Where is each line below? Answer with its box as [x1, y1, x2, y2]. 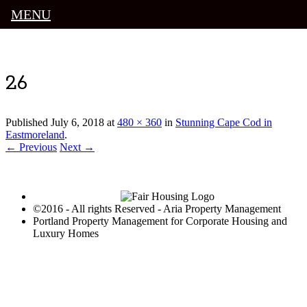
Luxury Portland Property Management [5, 45, 243, 61]
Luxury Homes [33, 228, 99, 240]
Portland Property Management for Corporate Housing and [33, 215, 287, 228]
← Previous [5, 141, 57, 153]
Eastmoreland [5, 129, 64, 141]
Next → [60, 141, 95, 153]
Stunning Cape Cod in [175, 116, 272, 129]
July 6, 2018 [51, 116, 104, 129]
